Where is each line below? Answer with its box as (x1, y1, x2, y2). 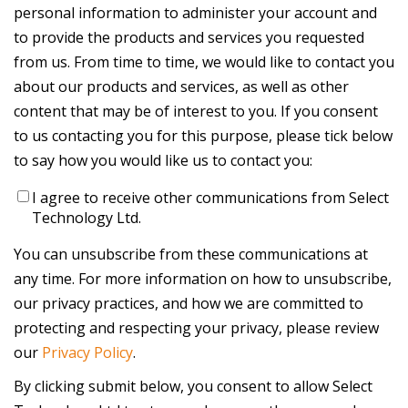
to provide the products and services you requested (14, 27, 364, 48)
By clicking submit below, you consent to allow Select (14, 376, 372, 397)
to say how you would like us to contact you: (14, 150, 312, 171)
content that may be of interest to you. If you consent (14, 101, 378, 122)
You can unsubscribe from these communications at (14, 244, 368, 265)
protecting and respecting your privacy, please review (14, 318, 379, 339)
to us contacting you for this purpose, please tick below (14, 126, 393, 147)
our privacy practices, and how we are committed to (14, 293, 363, 314)
